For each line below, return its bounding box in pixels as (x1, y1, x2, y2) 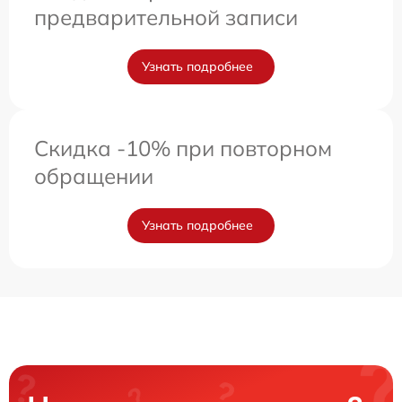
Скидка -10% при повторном (34, 135, 332, 162)
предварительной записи (34, 4, 298, 31)
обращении (34, 162, 153, 190)
